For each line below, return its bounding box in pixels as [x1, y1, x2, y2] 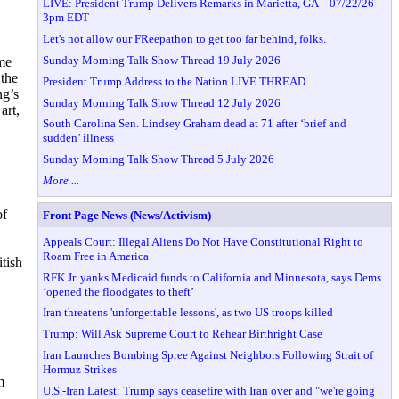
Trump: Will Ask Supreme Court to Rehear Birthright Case [43, 327, 323, 341]
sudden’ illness [43, 131, 115, 145]
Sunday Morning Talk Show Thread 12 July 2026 [43, 95, 281, 110]
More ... [43, 173, 80, 187]
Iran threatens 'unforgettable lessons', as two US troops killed [43, 305, 334, 320]
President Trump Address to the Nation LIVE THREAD [43, 74, 306, 88]
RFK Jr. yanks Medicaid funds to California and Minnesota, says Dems [43, 270, 382, 284]
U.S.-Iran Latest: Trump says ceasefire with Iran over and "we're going [43, 383, 376, 397]
